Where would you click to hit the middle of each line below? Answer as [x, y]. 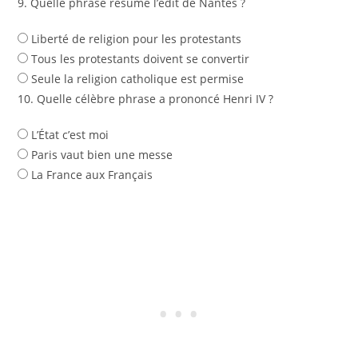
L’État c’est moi [69, 135]
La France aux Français [91, 175]
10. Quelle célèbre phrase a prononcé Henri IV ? [146, 99]
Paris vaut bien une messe [101, 155]
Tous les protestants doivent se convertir [139, 59]
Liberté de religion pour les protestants [135, 39]
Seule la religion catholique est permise [136, 79]
